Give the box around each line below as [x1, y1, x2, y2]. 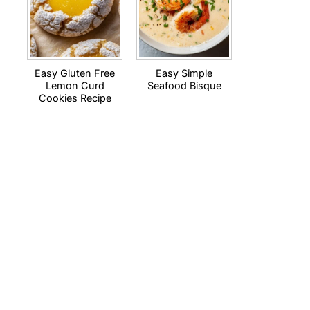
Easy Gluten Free [35, 67, 115, 79]
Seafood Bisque [147, 80, 221, 91]
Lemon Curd [45, 80, 104, 91]
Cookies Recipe [38, 92, 111, 104]
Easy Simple [156, 67, 212, 79]
